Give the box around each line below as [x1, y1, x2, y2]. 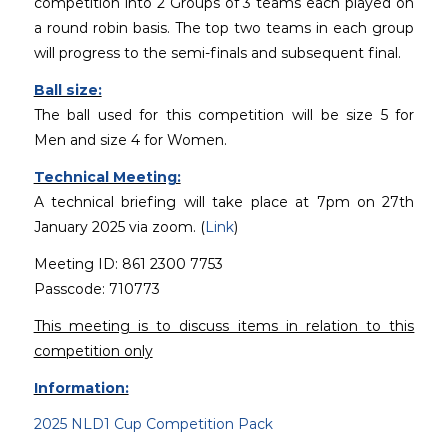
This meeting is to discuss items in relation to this [33, 316, 415, 335]
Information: [33, 378, 129, 397]
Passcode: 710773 [33, 279, 160, 298]
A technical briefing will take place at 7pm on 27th [33, 192, 415, 211]
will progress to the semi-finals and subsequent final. [33, 44, 401, 63]
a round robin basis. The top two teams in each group [33, 19, 415, 38]
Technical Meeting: [33, 167, 181, 186]
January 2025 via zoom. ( [33, 217, 205, 236]
